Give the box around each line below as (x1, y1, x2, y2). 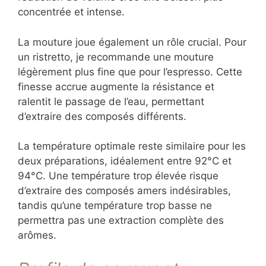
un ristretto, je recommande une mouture (18, 50, 214, 63)
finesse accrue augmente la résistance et (18, 80, 214, 93)
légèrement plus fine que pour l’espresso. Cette (18, 65, 242, 78)
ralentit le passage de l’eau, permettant (18, 95, 204, 107)
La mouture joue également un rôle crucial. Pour (18, 36, 246, 48)
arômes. (18, 229, 56, 242)
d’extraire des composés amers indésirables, (18, 185, 231, 197)
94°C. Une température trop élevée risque (18, 170, 218, 182)
